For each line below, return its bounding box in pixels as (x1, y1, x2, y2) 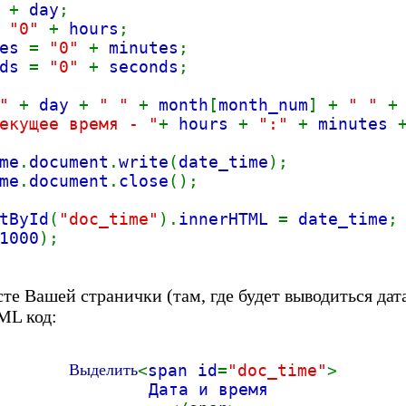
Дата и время (148, 380, 268, 399)
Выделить (69, 361, 138, 379)
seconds (109, 57, 179, 76)
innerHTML (179, 209, 278, 228)
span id (148, 361, 217, 380)
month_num (218, 95, 308, 114)
